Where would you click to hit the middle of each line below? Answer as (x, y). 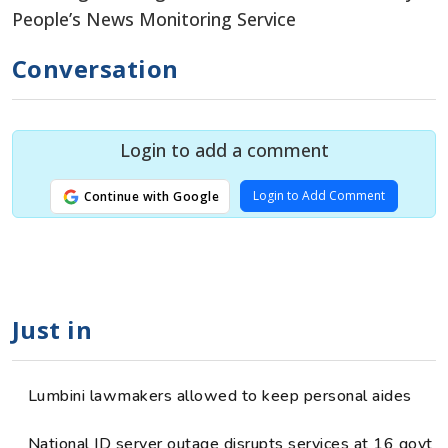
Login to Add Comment (319, 195)
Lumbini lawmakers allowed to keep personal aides (220, 395)
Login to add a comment (224, 149)
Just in (52, 329)
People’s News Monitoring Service (154, 18)
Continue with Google (150, 196)
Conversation (95, 68)
